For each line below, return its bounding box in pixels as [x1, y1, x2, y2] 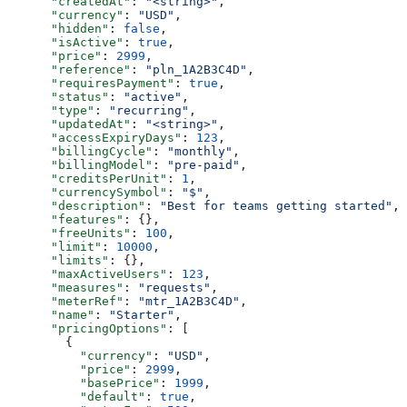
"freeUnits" [7, 226, 131, 241]
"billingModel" [7, 158, 153, 173]
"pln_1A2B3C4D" [145, 63, 247, 77]
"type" [7, 104, 94, 118]
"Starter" [109, 308, 174, 323]
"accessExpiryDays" [7, 131, 182, 145]
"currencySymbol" [7, 185, 167, 200]
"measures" [7, 281, 124, 295]
